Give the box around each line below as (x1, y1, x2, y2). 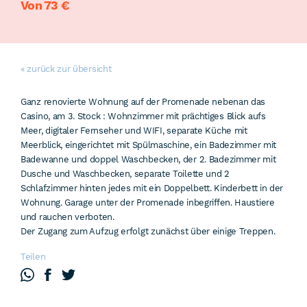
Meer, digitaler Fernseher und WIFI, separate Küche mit (21, 125, 247, 136)
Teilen (21, 251, 46, 262)
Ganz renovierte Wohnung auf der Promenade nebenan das (21, 97, 266, 107)
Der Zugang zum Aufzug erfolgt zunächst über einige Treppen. (21, 226, 275, 236)
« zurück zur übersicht (21, 64, 112, 74)
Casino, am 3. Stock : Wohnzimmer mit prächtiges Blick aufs (21, 111, 266, 121)
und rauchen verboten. (21, 212, 114, 222)
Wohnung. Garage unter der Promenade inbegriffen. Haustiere (21, 197, 275, 208)
